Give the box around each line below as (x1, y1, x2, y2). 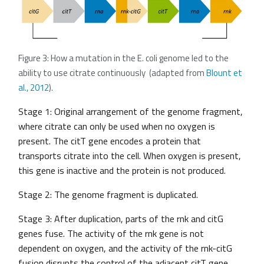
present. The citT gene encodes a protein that (18, 134, 201, 148)
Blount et (206, 66, 242, 80)
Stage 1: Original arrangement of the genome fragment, (18, 104, 243, 119)
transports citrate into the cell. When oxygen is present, (18, 148, 241, 163)
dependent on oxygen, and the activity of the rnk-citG (18, 241, 232, 256)
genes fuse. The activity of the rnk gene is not (18, 226, 204, 241)
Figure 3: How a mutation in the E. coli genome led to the (18, 51, 229, 65)
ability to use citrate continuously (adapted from (18, 66, 206, 80)
